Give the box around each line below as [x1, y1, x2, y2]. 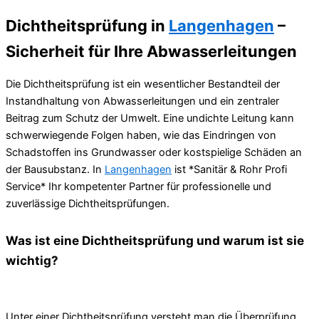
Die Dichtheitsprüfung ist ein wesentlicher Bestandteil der [6, 78, 280, 91]
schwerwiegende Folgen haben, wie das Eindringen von [6, 129, 276, 142]
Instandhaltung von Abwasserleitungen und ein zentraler [6, 95, 279, 108]
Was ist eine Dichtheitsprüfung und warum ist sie [6, 232, 304, 248]
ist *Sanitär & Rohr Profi [172, 163, 287, 177]
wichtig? [6, 252, 58, 268]
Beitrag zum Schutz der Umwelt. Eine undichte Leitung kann [6, 112, 294, 125]
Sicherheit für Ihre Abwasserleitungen [6, 41, 297, 61]
